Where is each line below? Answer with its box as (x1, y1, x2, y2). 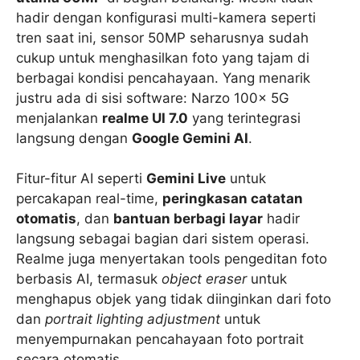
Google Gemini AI (132, 129, 248, 146)
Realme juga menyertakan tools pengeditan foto (16, 251, 327, 268)
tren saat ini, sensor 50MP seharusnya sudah (16, 29, 309, 46)
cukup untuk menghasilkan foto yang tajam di (16, 49, 309, 66)
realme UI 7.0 (102, 109, 188, 126)
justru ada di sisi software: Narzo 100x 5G (16, 89, 289, 106)
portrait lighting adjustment (45, 311, 220, 328)
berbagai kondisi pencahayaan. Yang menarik (16, 69, 310, 86)
